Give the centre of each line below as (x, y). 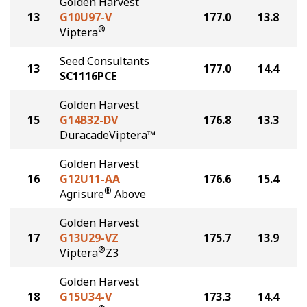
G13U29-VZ (89, 238)
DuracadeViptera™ (108, 135)
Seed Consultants (105, 61)
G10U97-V (86, 17)
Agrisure (82, 194)
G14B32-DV (89, 120)
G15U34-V (86, 297)
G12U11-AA (90, 179)
